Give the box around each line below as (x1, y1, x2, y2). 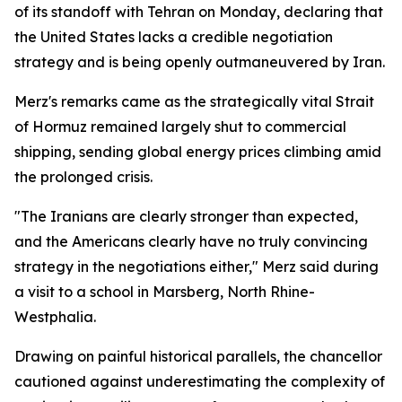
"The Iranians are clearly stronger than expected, (14, 207, 358, 225)
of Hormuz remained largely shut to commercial (14, 118, 346, 135)
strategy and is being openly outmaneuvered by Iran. (14, 53, 385, 71)
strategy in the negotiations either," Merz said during (14, 258, 379, 275)
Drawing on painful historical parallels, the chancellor (14, 347, 382, 365)
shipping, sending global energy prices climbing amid (14, 143, 381, 161)
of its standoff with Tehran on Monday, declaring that (14, 3, 383, 21)
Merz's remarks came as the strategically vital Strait (14, 92, 374, 110)
